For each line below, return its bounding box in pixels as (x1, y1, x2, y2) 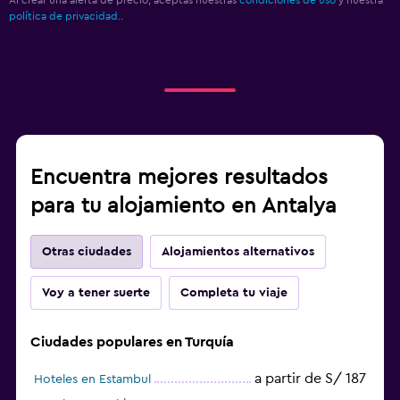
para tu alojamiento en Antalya (30, 195, 337, 217)
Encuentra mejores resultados (30, 166, 328, 188)
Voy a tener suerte (42, 286, 150, 299)
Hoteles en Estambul (34, 372, 151, 386)
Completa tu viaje (180, 286, 287, 299)
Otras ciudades (42, 245, 131, 258)
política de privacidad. (9, 10, 121, 21)
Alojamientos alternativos (162, 245, 314, 258)
